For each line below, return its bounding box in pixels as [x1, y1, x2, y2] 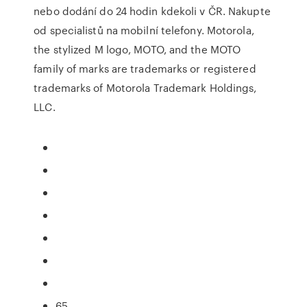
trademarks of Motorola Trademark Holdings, [34, 80, 257, 95]
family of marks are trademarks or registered [34, 61, 256, 76]
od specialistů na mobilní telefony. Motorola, [34, 23, 254, 38]
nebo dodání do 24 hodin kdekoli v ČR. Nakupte [34, 3, 271, 19]
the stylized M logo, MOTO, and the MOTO [34, 42, 241, 57]
